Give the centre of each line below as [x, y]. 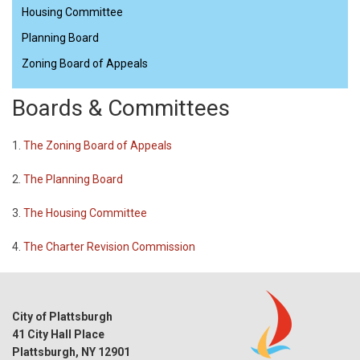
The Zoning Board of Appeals [98, 146]
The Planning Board [73, 180]
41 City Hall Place [58, 335]
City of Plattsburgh [62, 317]
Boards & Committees [121, 108]
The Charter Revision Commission [109, 247]
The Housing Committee [85, 213]
